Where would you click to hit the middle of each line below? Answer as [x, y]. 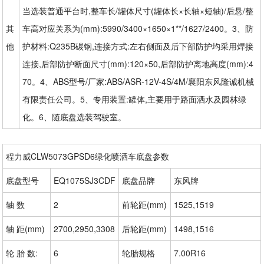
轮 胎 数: [22, 253]
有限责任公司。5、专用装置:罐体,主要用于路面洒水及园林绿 [135, 99]
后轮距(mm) [145, 229]
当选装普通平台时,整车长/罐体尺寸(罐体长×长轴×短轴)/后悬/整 [138, 11]
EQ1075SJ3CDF [85, 181]
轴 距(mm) [26, 229]
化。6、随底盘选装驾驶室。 [75, 117]
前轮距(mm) [145, 205]
